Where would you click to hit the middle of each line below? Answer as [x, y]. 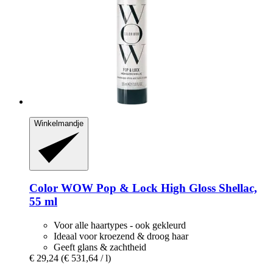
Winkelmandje [59, 124]
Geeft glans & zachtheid [100, 247]
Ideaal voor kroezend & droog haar [121, 236]
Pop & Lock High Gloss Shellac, [175, 188]
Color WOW [61, 188]
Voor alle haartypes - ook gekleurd [120, 225]
